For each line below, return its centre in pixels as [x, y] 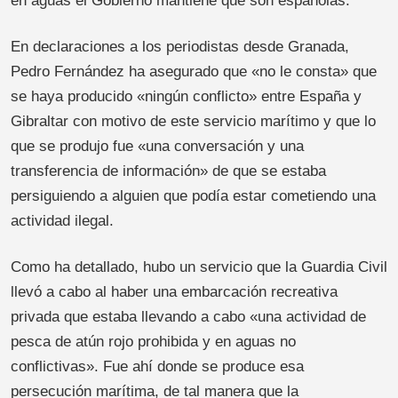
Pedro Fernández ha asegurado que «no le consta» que [194, 72]
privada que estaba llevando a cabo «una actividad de [188, 317]
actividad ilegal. [62, 221]
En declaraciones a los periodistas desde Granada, [180, 47]
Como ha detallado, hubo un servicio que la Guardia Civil [199, 267]
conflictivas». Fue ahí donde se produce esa [157, 367]
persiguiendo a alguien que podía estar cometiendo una [193, 196]
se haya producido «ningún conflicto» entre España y [186, 97]
